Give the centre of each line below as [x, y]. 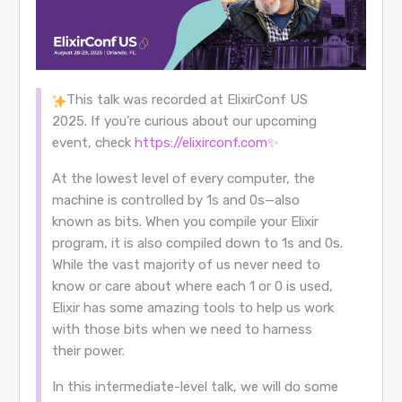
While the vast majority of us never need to [186, 265]
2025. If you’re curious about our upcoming [184, 122]
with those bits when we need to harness [182, 330]
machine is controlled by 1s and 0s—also [175, 201]
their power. [88, 351]
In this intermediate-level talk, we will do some [195, 387]
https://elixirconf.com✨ [206, 143]
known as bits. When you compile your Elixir [185, 222]
